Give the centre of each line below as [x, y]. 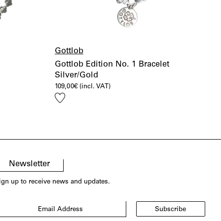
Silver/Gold [76, 76]
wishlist [69, 117]
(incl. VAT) [95, 87]
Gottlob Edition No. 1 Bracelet [112, 65]
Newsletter [29, 165]
